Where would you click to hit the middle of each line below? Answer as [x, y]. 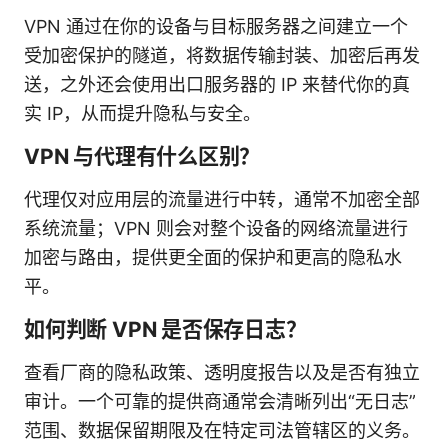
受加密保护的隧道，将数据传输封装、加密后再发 [222, 55]
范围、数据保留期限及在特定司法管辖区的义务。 [222, 430]
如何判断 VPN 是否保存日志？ [165, 329]
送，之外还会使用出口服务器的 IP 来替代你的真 [217, 84]
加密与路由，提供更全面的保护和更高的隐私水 [213, 257]
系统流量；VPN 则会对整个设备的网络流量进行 [216, 228]
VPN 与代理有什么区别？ [142, 156]
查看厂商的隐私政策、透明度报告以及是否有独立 [222, 372]
